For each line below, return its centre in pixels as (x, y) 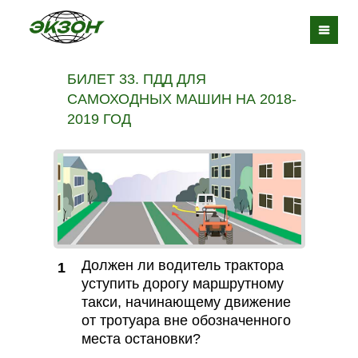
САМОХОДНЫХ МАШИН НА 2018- (182, 99)
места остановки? (141, 339)
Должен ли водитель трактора (182, 265)
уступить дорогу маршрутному (182, 284)
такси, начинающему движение (186, 302)
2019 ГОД (99, 119)
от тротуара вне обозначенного (186, 320)
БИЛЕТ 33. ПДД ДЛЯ (137, 79)
